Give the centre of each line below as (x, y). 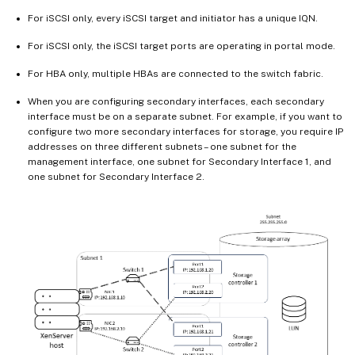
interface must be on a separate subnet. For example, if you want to (185, 116)
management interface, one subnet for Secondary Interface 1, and (179, 161)
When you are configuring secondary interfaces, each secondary (176, 101)
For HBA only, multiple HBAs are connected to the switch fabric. (176, 73)
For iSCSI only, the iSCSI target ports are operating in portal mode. (181, 46)
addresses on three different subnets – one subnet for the (162, 146)
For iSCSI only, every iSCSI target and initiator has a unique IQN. (173, 18)
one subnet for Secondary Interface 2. (116, 176)
